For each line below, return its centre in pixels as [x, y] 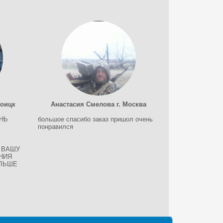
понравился [56, 127]
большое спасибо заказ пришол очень [96, 119]
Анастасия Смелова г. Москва [98, 104]
